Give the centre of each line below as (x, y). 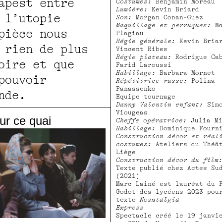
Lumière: (132, 10)
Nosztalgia (160, 200)
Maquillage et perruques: (164, 26)
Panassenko (136, 89)
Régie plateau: (144, 57)
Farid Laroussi (144, 65)
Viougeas (132, 113)
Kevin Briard (173, 10)
